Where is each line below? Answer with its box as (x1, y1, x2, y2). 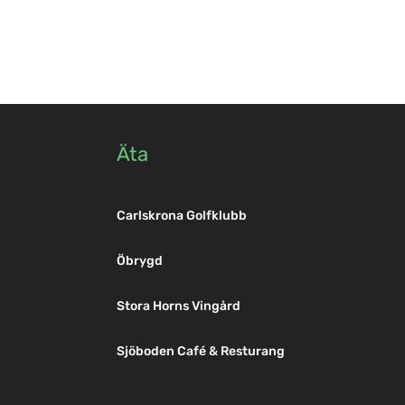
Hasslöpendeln (204, 193, 315, 213)
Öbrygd (116, 253, 163, 269)
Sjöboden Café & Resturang (116, 344, 285, 360)
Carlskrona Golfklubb (116, 208, 247, 224)
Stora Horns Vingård (116, 298, 240, 315)
